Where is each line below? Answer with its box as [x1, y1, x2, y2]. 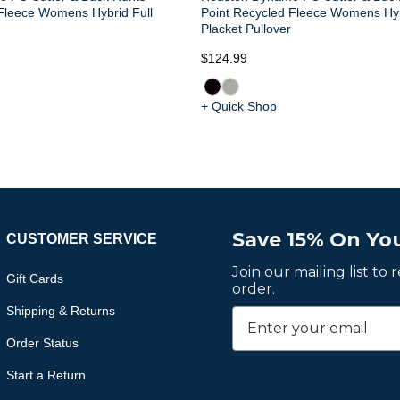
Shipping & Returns [5, 303, 115, 318]
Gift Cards [5, 271, 63, 286]
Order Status [5, 335, 79, 350]
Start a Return [5, 367, 86, 382]
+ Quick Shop [201, 98, 278, 113]
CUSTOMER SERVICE [5, 230, 157, 246]
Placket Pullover [201, 21, 292, 36]
